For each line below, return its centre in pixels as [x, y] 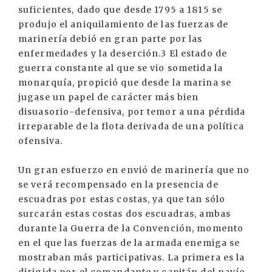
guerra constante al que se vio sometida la [121, 68]
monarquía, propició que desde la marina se [125, 83]
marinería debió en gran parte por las [110, 39]
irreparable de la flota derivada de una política [131, 127]
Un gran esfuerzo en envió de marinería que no [134, 170]
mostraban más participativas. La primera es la [132, 258]
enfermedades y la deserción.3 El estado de [123, 54]
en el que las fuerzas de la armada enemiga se [129, 243]
